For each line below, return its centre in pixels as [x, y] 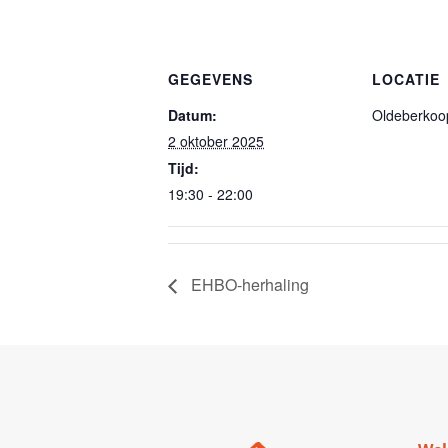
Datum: [192, 114]
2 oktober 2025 [216, 140]
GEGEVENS [210, 78]
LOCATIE [406, 78]
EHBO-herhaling [248, 285]
